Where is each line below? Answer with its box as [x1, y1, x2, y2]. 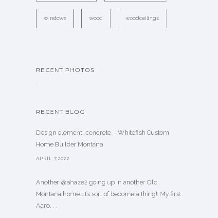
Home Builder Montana [36, 141, 103, 148]
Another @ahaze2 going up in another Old [36, 179, 158, 186]
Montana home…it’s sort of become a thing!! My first [36, 190, 181, 198]
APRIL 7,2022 [36, 156, 70, 162]
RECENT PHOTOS [36, 66, 94, 74]
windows [44, 15, 66, 22]
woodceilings [126, 15, 159, 22]
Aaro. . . [36, 202, 57, 210]
